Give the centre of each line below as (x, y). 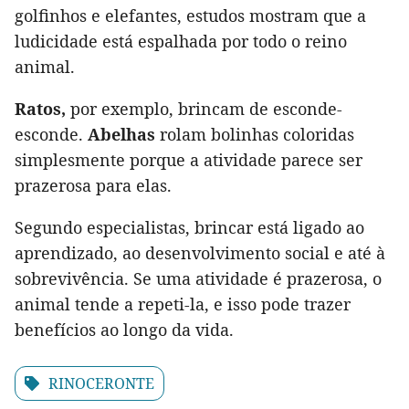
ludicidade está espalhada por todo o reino (181, 42)
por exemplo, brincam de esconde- (204, 109)
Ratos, (40, 109)
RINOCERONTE (101, 384)
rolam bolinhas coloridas (255, 135)
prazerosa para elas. (93, 186)
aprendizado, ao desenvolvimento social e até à (200, 253)
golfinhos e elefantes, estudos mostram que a (190, 16)
